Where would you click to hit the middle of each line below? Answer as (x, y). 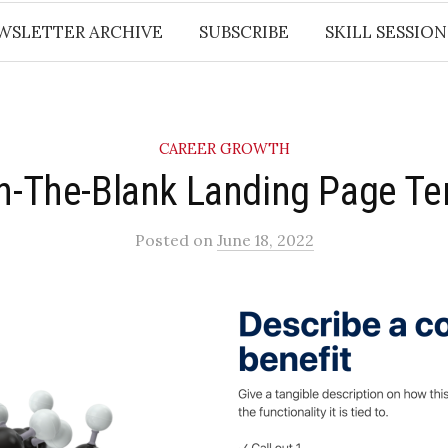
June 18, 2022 (265, 240)
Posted (163, 240)
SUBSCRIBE (243, 32)
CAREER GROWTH (224, 148)
